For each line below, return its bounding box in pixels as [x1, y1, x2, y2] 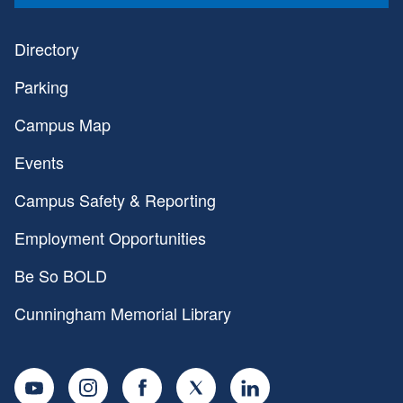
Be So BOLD [14, 264, 107, 287]
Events [14, 150, 64, 174]
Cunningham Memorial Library [14, 301, 231, 325]
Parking [14, 75, 68, 98]
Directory [14, 37, 79, 60]
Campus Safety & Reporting [14, 188, 216, 211]
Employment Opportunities [14, 226, 206, 249]
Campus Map [14, 112, 111, 136]
